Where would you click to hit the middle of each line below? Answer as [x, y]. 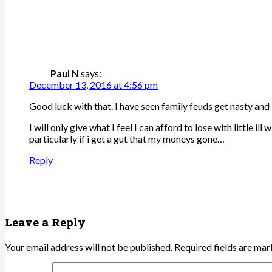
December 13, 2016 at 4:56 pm [93, 85]
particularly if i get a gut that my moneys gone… [127, 139]
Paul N [65, 73]
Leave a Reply [45, 222]
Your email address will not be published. [89, 246]
